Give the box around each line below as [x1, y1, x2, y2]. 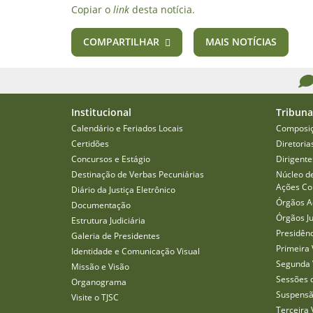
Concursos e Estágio [71, 153, 150, 166]
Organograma [71, 276, 126, 289]
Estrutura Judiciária [71, 214, 145, 227]
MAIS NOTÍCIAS [205, 35, 277, 48]
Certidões [71, 138, 109, 150]
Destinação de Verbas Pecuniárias [71, 168, 204, 181]
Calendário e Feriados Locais [71, 122, 183, 135]
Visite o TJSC [71, 291, 119, 304]
